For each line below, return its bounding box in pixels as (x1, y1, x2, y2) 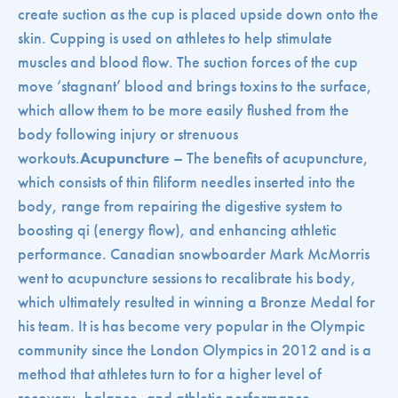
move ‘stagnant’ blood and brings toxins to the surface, (18, 76, 372, 97)
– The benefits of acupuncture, (170, 148, 369, 169)
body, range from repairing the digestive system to (18, 196, 343, 217)
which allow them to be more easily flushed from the (18, 100, 349, 121)
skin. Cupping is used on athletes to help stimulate (18, 28, 332, 49)
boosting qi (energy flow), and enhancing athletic (18, 220, 337, 241)
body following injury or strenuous (18, 124, 238, 145)
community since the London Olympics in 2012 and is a (18, 340, 371, 361)
